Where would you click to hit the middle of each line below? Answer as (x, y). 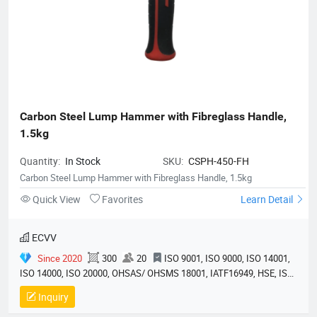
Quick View (57, 199)
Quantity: (41, 161)
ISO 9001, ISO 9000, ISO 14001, (227, 258)
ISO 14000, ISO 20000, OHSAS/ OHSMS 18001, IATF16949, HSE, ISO (157, 273)
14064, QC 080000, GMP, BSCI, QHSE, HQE (104, 288)
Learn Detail (268, 199)
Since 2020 (60, 258)
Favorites (121, 199)
